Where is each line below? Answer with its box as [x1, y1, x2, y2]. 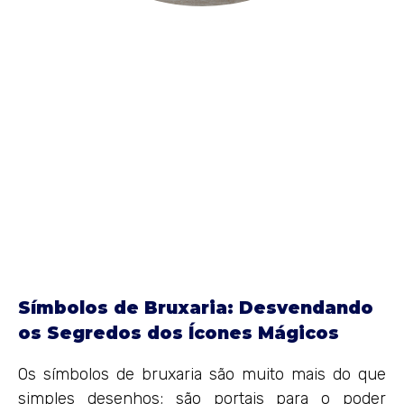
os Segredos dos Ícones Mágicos [18, 323, 339, 344]
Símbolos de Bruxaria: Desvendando [18, 298, 373, 319]
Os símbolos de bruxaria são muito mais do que [18, 364, 386, 385]
